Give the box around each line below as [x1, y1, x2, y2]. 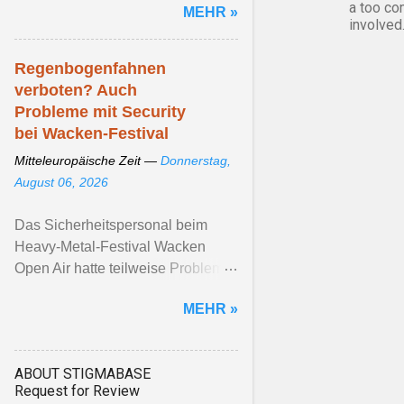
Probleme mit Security [14, 103, 186, 121]
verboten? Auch [14, 81, 137, 99]
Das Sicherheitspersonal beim [14, 217, 207, 233]
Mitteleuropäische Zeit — [14, 153, 161, 168]
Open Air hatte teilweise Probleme [14, 261, 232, 276]
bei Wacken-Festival [14, 124, 169, 142]
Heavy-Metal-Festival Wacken [14, 239, 206, 254]
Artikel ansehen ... [14, 326, 129, 341]
